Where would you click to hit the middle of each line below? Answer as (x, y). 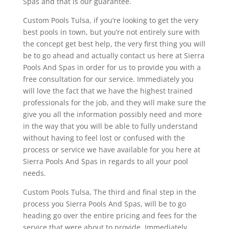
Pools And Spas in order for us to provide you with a (112, 67)
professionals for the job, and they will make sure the (114, 102)
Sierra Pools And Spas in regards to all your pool (105, 161)
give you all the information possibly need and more (112, 114)
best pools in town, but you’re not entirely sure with (111, 32)
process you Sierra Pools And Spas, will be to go (104, 203)
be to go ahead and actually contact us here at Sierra (113, 55)
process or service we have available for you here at (111, 149)
